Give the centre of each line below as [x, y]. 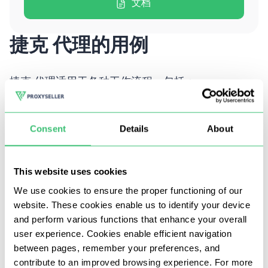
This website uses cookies [71, 171]
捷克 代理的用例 [79, 45]
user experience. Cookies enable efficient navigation [123, 233]
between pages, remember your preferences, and [117, 247]
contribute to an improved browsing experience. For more [133, 262]
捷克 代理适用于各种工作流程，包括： [103, 82]
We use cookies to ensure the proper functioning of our [128, 190]
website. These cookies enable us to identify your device [132, 204]
